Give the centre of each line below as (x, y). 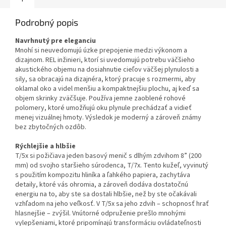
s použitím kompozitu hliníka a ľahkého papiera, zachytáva (103, 175)
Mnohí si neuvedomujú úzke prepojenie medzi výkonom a (101, 50)
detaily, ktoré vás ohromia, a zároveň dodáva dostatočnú (102, 184)
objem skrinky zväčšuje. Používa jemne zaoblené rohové (100, 98)
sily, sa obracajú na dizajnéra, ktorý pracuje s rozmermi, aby (105, 79)
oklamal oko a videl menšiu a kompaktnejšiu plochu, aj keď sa (107, 89)
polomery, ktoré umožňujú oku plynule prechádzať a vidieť (103, 108)
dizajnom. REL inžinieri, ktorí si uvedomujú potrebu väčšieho (105, 60)
